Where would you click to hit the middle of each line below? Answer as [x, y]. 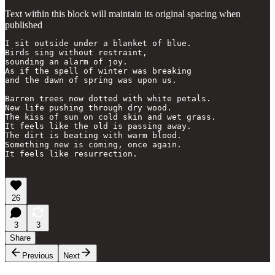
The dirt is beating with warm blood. [93, 135]
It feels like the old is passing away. [98, 126]
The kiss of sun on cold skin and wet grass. [110, 117]
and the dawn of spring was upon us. [91, 80]
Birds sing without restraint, [76, 52]
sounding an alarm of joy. [66, 61]
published [24, 25]
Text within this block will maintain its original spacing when [123, 14]
